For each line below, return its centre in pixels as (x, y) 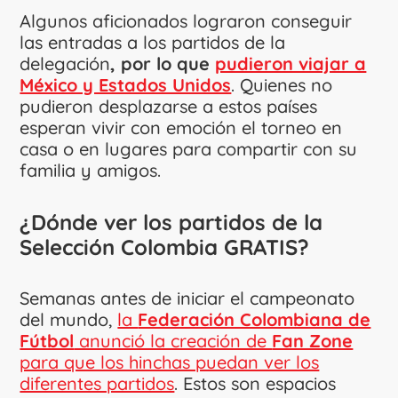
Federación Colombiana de (255, 319)
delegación (65, 63)
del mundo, (69, 319)
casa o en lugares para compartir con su (189, 148)
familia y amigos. (91, 170)
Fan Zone (313, 340)
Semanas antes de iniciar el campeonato (187, 298)
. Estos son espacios (255, 383)
